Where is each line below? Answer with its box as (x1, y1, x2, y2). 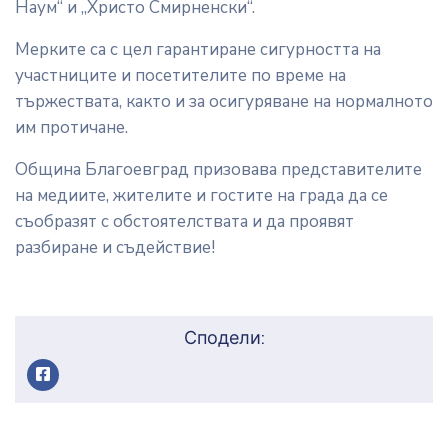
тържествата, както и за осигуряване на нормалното (15, 90, 433, 114)
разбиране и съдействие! (15, 236, 215, 260)
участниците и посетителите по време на (15, 64, 346, 88)
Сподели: (183, 327, 265, 350)
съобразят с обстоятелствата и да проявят (15, 210, 354, 234)
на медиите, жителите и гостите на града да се (15, 184, 388, 208)
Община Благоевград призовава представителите (15, 158, 422, 182)
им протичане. (15, 116, 128, 140)
